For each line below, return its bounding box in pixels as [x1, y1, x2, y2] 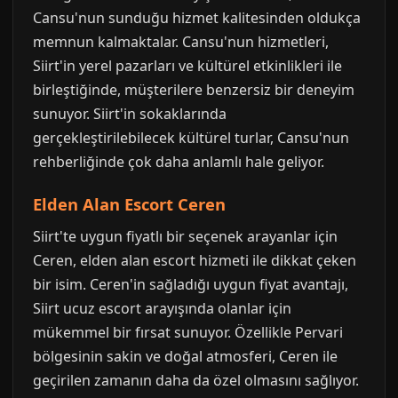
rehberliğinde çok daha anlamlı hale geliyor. [33, 151, 324, 171]
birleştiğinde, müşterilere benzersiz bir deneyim [33, 79, 354, 99]
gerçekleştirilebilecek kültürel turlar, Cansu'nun [33, 127, 349, 147]
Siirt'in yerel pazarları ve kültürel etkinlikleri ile [33, 55, 342, 76]
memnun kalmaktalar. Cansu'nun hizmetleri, [33, 31, 329, 52]
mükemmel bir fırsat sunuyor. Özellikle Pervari [33, 322, 343, 342]
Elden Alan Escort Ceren [33, 192, 226, 215]
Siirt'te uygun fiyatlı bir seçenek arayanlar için [33, 226, 338, 246]
